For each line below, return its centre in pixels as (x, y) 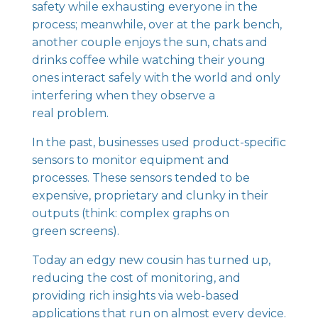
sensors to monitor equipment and (130, 160)
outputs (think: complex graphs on (130, 213)
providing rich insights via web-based (135, 296)
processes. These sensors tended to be (141, 178)
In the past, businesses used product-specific (159, 142)
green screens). (75, 231)
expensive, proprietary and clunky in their (150, 196)
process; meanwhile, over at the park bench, (157, 24)
